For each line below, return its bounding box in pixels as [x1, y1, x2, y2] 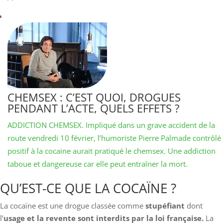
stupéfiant [145, 201, 187, 211]
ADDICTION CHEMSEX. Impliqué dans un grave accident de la [7, 120, 215, 130]
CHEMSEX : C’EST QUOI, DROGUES [7, 90, 181, 105]
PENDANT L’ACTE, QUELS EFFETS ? [7, 101, 180, 115]
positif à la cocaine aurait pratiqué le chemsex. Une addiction [7, 146, 216, 156]
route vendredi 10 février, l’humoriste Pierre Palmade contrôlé [7, 133, 221, 143]
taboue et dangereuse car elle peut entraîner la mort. [7, 159, 188, 169]
